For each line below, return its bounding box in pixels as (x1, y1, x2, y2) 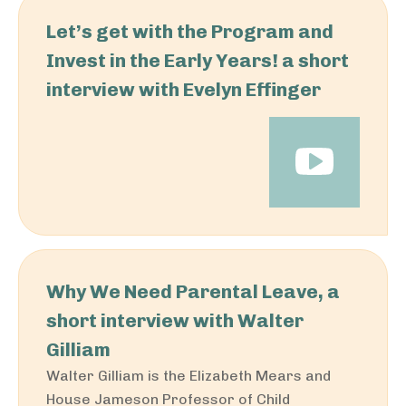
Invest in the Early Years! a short (46, 49, 349, 72)
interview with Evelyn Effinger (46, 78, 321, 101)
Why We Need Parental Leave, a (46, 280, 340, 303)
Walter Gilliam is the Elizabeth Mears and (46, 367, 331, 384)
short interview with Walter (46, 309, 304, 332)
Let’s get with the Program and (46, 20, 333, 43)
